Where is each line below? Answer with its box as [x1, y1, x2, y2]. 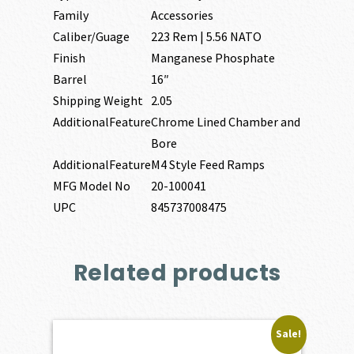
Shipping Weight [52, 92, 143, 108]
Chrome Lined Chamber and [150, 113, 300, 130]
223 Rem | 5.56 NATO [150, 28, 262, 44]
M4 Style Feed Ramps [150, 156, 265, 172]
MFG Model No [52, 177, 130, 194]
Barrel [52, 70, 87, 87]
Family [52, 6, 88, 23]
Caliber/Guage [52, 28, 130, 44]
